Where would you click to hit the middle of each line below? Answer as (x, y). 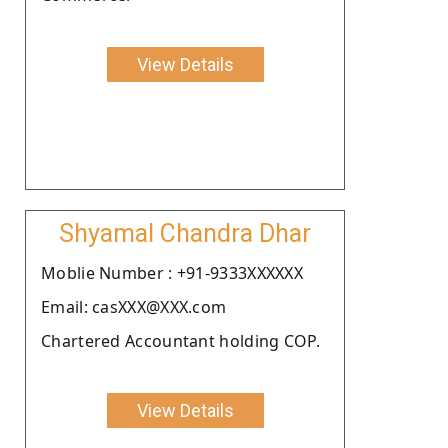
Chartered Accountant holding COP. (180, 340)
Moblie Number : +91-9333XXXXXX (172, 272)
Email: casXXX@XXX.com (134, 306)
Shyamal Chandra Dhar (185, 233)
